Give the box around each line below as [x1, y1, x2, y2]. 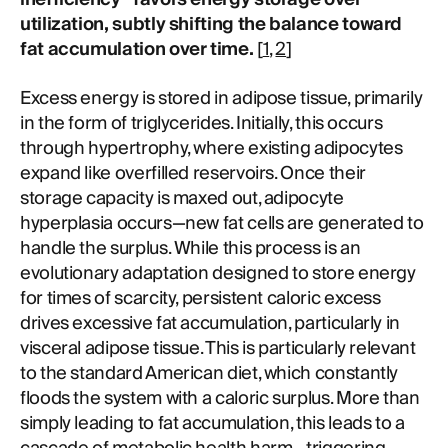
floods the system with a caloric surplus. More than [20, 383, 420, 414]
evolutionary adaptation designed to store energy [20, 258, 416, 289]
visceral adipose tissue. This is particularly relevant [20, 333, 416, 364]
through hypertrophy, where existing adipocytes [20, 133, 403, 164]
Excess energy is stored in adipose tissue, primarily [20, 83, 423, 114]
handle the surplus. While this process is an [20, 233, 361, 264]
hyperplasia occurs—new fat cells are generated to [20, 208, 424, 239]
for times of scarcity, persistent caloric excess [20, 283, 381, 314]
